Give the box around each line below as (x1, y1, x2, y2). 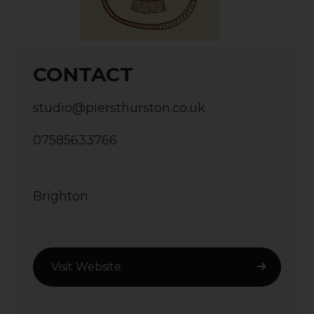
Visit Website (51, 260, 121, 273)
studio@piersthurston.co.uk (33, 100, 205, 116)
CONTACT (33, 62, 133, 86)
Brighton (33, 189, 88, 204)
